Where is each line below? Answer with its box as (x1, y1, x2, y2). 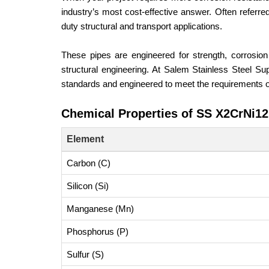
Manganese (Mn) (67, 204, 134, 214)
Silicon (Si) (67, 181, 109, 191)
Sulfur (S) (67, 249, 104, 259)
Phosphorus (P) (67, 226, 128, 237)
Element (67, 134, 104, 144)
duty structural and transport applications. (61, 21, 222, 31)
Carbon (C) (67, 158, 110, 168)
